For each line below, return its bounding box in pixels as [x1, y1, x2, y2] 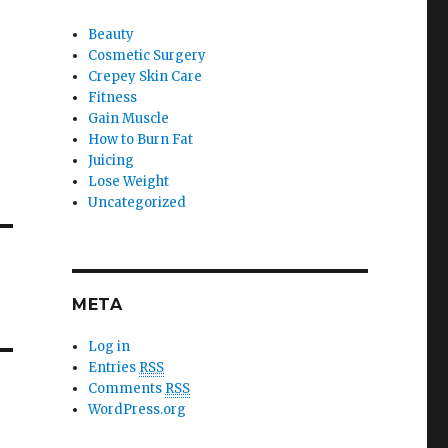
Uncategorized [88, 194, 187, 211]
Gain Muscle [88, 110, 170, 127]
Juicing [88, 152, 135, 169]
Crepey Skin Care [88, 68, 203, 85]
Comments [88, 380, 166, 397]
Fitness [88, 89, 138, 106]
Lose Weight [88, 173, 170, 190]
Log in [88, 338, 131, 355]
